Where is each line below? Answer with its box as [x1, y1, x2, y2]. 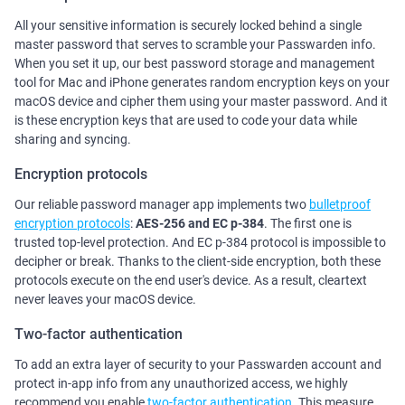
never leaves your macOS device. [14, 292, 196, 307]
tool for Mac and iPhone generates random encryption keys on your [14, 75, 390, 90]
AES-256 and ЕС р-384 [136, 216, 264, 231]
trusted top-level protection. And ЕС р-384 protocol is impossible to [14, 235, 386, 250]
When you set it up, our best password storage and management [14, 56, 375, 71]
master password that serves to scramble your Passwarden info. [14, 37, 376, 52]
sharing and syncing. [14, 132, 131, 147]
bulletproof [309, 197, 371, 212]
